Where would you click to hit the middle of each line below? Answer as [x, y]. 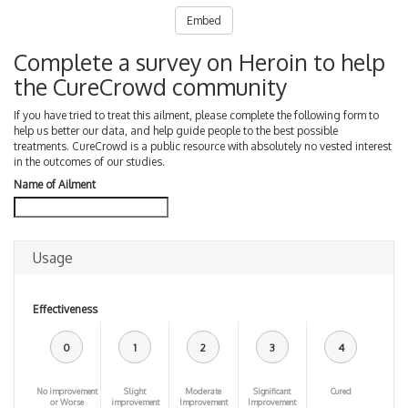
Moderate [204, 391]
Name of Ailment [55, 184]
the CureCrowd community [150, 87]
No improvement [66, 391]
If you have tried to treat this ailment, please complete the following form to [196, 115]
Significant [272, 391]
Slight [135, 391]
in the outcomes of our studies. [89, 161]
